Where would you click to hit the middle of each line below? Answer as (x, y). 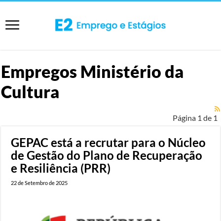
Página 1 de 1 (195, 117)
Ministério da (132, 71)
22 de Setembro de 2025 (39, 183)
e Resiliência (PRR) (61, 168)
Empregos (41, 71)
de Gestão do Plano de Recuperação (107, 155)
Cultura (30, 91)
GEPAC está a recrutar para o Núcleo (109, 142)
